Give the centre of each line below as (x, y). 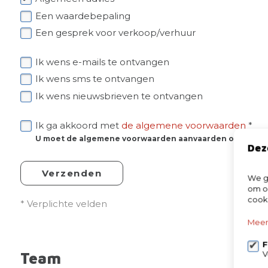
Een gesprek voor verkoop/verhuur (115, 33)
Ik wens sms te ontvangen (95, 79)
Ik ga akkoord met (78, 125)
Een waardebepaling (83, 16)
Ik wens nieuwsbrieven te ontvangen (119, 96)
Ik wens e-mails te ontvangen (102, 62)
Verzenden (72, 173)
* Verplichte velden (63, 203)
